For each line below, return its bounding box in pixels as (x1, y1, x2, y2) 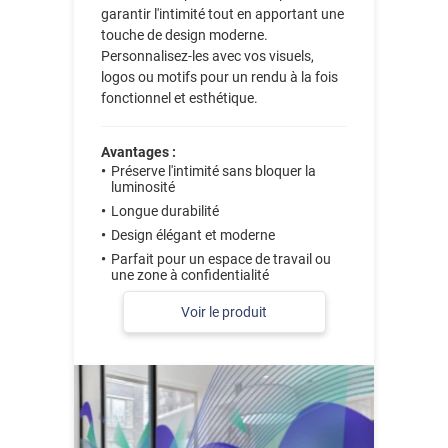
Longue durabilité (111, 202, 220, 219)
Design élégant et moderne (111, 226, 276, 243)
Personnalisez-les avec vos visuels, (101, 47, 315, 64)
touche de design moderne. (101, 26, 269, 43)
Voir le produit (181, 303, 267, 320)
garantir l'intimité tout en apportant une (101, 5, 345, 22)
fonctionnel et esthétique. (101, 89, 259, 106)
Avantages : (101, 143, 177, 160)
